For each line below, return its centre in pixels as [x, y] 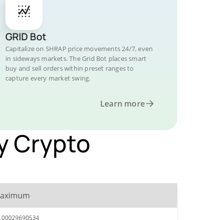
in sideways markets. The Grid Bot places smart [76, 58]
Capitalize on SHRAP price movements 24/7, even [79, 49]
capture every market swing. [48, 78]
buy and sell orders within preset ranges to [70, 68]
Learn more [123, 104]
